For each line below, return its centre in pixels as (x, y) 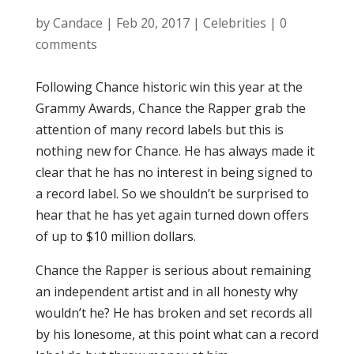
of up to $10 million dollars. (115, 236)
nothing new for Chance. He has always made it (175, 151)
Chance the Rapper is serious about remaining (173, 270)
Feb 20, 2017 (153, 23)
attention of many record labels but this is (159, 130)
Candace (77, 23)
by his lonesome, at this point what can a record (177, 334)
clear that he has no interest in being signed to (174, 172)
